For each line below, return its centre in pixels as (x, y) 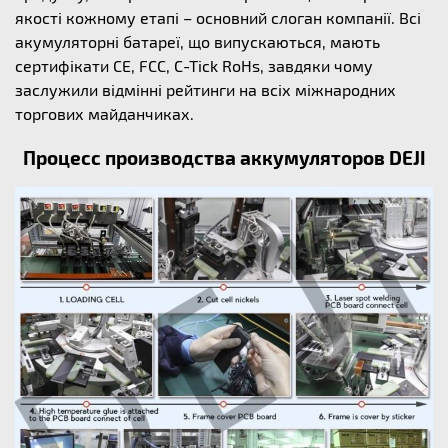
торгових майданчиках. (104, 113)
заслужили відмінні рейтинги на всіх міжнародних (205, 89)
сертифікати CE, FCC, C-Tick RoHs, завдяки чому (194, 65)
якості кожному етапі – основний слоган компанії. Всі (218, 17)
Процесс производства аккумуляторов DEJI (224, 157)
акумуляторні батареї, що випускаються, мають (197, 41)
